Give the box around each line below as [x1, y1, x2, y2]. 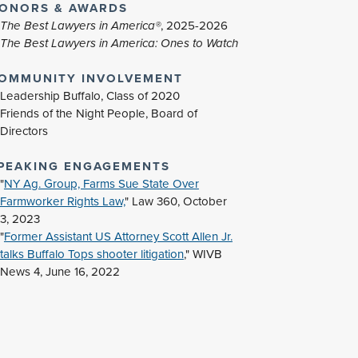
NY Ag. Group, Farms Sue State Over [3, 175, 199, 193]
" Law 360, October [124, 193, 227, 211]
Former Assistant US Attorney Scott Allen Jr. [3, 228, 233, 246]
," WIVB [183, 245, 222, 264]
